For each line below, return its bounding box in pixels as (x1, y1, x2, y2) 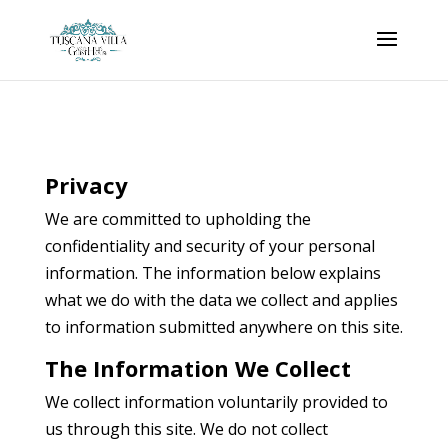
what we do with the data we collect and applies (44, 289, 398, 311)
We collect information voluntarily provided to (44, 391, 388, 413)
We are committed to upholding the (44, 208, 311, 230)
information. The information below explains (44, 262, 381, 284)
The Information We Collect (44, 353, 351, 383)
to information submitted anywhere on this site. (44, 316, 403, 338)
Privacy (44, 170, 128, 200)
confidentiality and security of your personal (44, 235, 375, 257)
